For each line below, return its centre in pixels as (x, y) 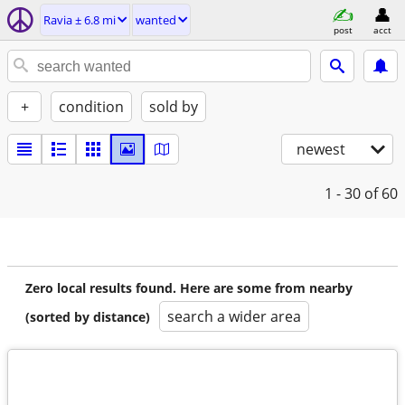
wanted (156, 20)
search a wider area (234, 316)
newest (321, 149)
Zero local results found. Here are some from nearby (189, 288)
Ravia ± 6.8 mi (80, 20)
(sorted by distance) (88, 317)
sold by (174, 107)
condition (91, 107)
